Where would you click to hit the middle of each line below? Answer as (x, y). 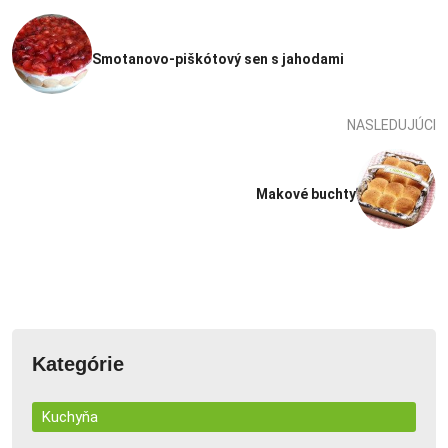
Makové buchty (306, 193)
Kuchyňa (70, 416)
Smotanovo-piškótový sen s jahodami (218, 58)
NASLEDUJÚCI (391, 124)
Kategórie (78, 363)
